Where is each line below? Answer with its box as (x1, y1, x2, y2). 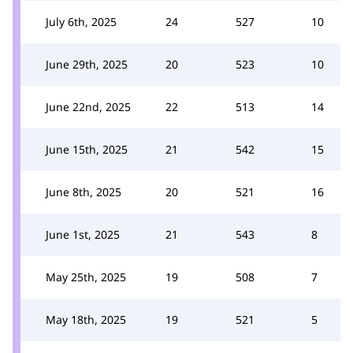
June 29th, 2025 (46, 57, 128, 72)
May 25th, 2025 (46, 269, 126, 284)
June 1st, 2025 (46, 227, 120, 242)
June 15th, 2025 (46, 142, 128, 157)
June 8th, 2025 (46, 184, 121, 199)
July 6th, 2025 (46, 14, 117, 29)
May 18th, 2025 (46, 312, 126, 327)
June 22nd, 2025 (46, 99, 131, 114)
